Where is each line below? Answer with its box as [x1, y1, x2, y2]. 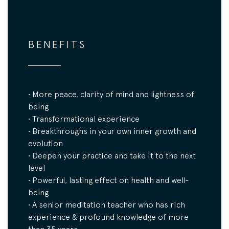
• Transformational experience [28, 114, 140, 124]
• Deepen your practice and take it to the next [28, 151, 196, 161]
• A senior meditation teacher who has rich [28, 200, 185, 210]
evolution [28, 139, 63, 148]
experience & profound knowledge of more [28, 212, 189, 222]
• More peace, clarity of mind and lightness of [28, 89, 194, 99]
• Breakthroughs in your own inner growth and [28, 126, 196, 136]
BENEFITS [28, 38, 86, 50]
